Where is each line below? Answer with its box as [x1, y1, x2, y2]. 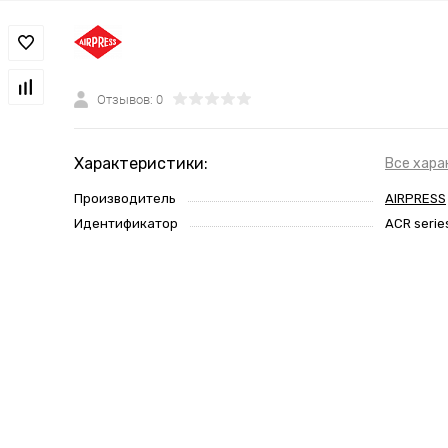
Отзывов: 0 [97, 92, 163, 108]
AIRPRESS [385, 191, 446, 207]
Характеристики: [74, 154, 208, 174]
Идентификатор [74, 216, 178, 232]
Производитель [74, 191, 176, 207]
